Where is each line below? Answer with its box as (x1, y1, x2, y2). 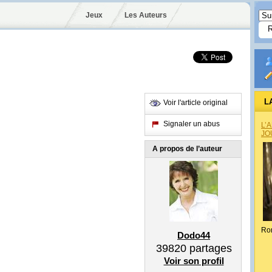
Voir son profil (163, 256, 224, 266)
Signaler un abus (163, 120, 220, 128)
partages (186, 242, 232, 254)
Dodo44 (177, 230, 210, 240)
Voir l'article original (163, 98, 228, 107)
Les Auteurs (124, 11, 167, 19)
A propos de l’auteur (152, 144, 222, 153)
